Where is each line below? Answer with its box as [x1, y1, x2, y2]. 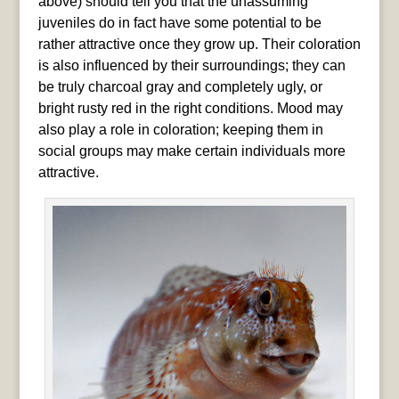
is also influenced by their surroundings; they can [37, 57, 346, 73]
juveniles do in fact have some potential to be [37, 14, 322, 30]
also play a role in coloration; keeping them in [37, 121, 323, 137]
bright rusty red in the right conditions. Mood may [37, 100, 343, 116]
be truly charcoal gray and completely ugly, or [37, 78, 322, 94]
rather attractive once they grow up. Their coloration [37, 36, 361, 52]
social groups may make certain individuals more [37, 142, 346, 159]
